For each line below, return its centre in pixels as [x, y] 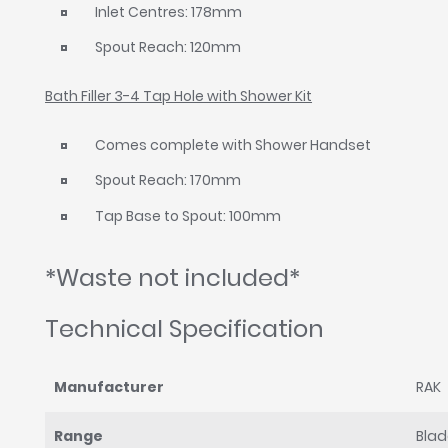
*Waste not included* [173, 278]
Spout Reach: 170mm [168, 180]
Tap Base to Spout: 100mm [188, 215]
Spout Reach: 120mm [168, 47]
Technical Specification [185, 329]
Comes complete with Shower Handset [233, 145]
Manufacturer [109, 387]
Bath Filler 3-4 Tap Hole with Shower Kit [179, 96]
